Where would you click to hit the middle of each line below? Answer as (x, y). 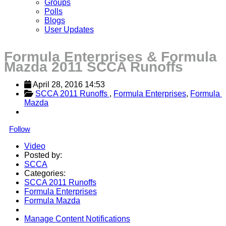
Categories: (45, 173)
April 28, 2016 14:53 (69, 84)
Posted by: (43, 155)
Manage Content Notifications (77, 218)
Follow (20, 129)
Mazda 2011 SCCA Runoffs (94, 67)
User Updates (69, 29)
